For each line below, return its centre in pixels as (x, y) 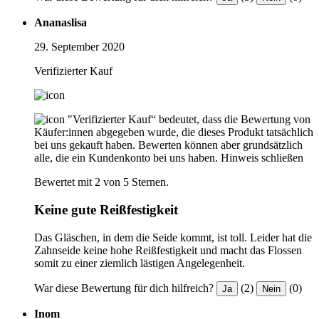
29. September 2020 (79, 47)
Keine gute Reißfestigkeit (106, 210)
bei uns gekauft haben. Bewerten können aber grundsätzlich (168, 145)
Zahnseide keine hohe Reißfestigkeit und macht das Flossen (168, 250)
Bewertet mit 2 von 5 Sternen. (101, 182)
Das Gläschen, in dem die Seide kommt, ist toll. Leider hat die (173, 237)
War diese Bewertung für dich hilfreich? (124, 288)
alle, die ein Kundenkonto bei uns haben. (126, 158)
